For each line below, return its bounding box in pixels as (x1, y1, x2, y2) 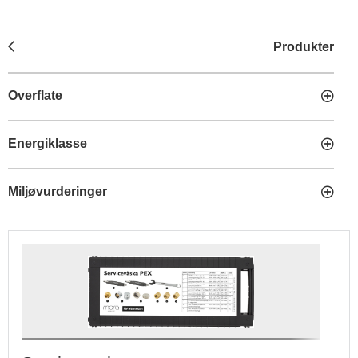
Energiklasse (8, 136, 87, 150)
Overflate (8, 88, 62, 102)
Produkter (273, 39, 334, 54)
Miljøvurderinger (8, 184, 107, 198)
